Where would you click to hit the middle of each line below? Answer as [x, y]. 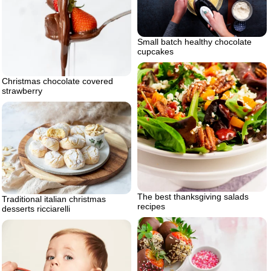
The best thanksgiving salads [193, 197]
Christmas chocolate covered [57, 81]
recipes [151, 207]
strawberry [22, 91]
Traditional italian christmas [54, 199]
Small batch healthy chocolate [194, 42]
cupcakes [155, 52]
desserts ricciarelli [36, 208]
